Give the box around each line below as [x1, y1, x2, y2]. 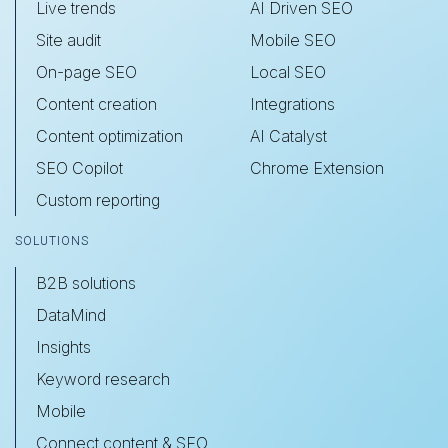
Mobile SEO [249, 30, 336, 51]
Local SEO [249, 62, 326, 83]
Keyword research [36, 369, 170, 390]
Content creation [36, 94, 157, 115]
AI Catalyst [249, 126, 327, 147]
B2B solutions [36, 273, 136, 294]
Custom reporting [36, 190, 160, 211]
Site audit [36, 30, 101, 51]
